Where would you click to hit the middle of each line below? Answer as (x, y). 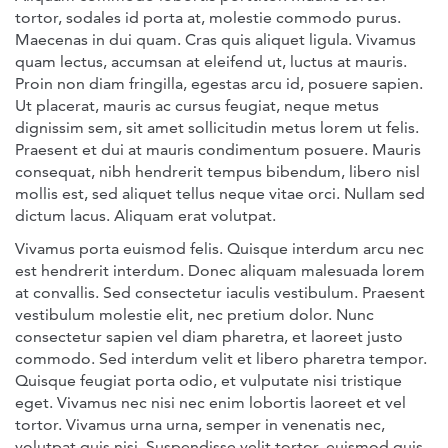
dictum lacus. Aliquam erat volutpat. (145, 215)
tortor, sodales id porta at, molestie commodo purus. (208, 17)
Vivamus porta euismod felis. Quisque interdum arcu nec (219, 248)
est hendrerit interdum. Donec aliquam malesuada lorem (220, 270)
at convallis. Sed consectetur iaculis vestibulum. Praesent (220, 292)
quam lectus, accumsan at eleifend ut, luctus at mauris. (211, 61)
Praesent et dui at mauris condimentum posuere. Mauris (218, 149)
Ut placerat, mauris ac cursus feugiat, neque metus (197, 105)
